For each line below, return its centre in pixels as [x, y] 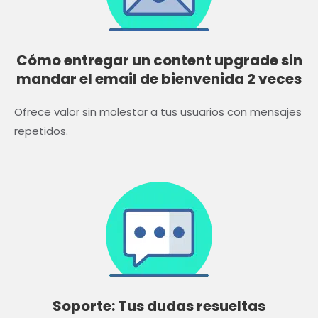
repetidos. [41, 131]
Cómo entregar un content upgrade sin [159, 60]
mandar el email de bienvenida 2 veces [159, 78]
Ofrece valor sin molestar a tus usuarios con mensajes [158, 111]
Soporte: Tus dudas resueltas [159, 306]
